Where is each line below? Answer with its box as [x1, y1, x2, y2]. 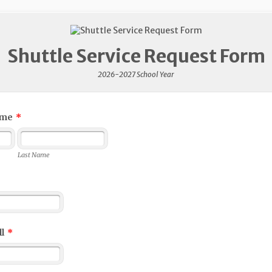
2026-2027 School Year [98, 70, 174, 79]
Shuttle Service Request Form [7, 44, 265, 67]
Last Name [18, 151, 50, 159]
